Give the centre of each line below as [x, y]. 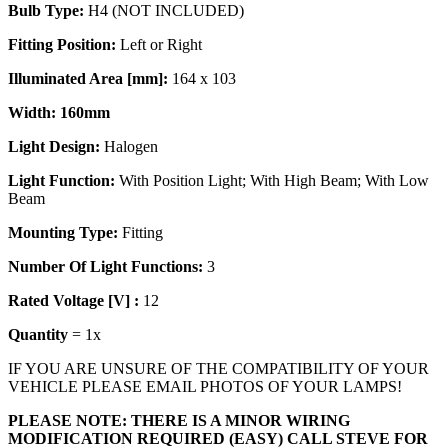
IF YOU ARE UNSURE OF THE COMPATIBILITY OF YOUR [218, 368]
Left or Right [159, 44]
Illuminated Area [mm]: [88, 78]
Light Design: [54, 146]
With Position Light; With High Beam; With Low [272, 180]
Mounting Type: [63, 232]
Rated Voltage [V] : [73, 300]
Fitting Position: [62, 44]
